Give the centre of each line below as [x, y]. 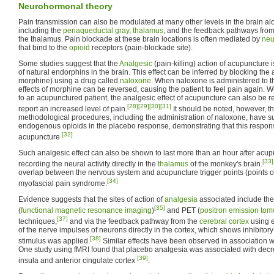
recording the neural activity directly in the [88, 164]
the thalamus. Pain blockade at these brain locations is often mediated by [140, 39]
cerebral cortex [224, 221]
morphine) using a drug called [69, 80]
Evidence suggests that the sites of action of [91, 199]
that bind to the [44, 47]
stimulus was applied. [54, 241]
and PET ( [183, 210]
